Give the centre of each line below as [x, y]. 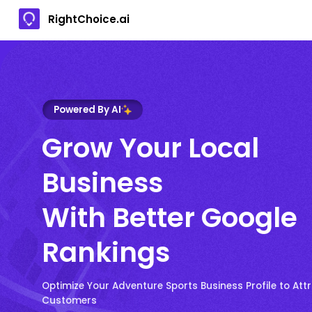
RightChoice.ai [89, 19]
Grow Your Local [150, 148]
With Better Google [170, 217]
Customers [69, 300]
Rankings [106, 252]
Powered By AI [87, 109]
